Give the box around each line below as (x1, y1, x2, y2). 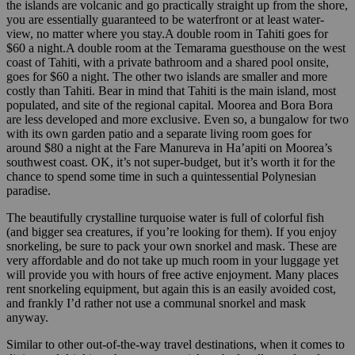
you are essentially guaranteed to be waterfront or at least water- (6, 12, 324, 26)
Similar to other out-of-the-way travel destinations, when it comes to (6, 337, 345, 351)
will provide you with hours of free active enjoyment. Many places (6, 267, 338, 281)
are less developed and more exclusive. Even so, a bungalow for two (6, 112, 349, 126)
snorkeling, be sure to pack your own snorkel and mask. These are (6, 239, 337, 253)
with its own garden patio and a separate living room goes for (6, 126, 311, 140)
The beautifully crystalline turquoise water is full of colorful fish (6, 210, 324, 224)
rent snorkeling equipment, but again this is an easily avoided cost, (6, 281, 336, 296)
